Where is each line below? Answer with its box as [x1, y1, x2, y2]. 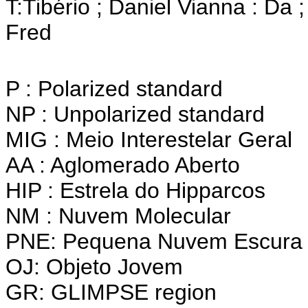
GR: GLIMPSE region [5, 280, 217, 305]
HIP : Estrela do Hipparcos [5, 178, 265, 203]
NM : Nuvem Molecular [5, 203, 231, 228]
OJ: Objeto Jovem [5, 254, 183, 279]
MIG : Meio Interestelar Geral [5, 127, 292, 152]
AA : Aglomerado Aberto [5, 153, 240, 177]
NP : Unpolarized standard [5, 102, 265, 126]
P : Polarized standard [5, 76, 223, 101]
